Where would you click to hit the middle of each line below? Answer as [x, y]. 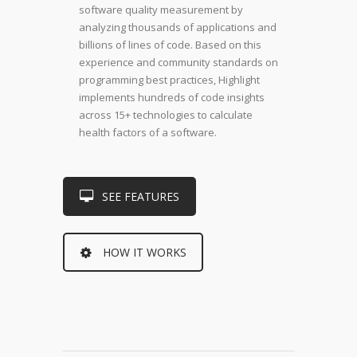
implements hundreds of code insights [172, 97]
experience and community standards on [178, 62]
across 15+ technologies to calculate [166, 114]
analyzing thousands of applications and [178, 27]
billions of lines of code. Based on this [170, 44]
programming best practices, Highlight [169, 79]
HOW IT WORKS [145, 253]
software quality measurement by [161, 9]
